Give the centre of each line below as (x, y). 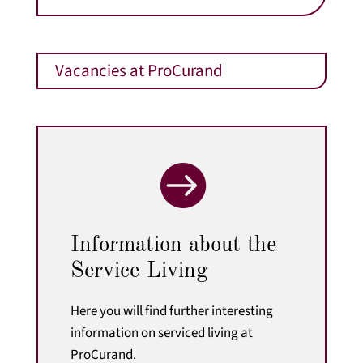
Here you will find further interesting (171, 311)
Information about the (173, 245)
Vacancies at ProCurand (139, 70)
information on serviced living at (161, 333)
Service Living (139, 271)
